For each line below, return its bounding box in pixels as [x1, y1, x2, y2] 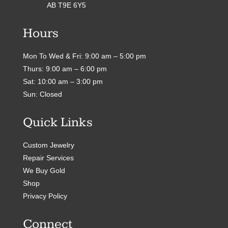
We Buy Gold [22, 166, 65, 175]
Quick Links [22, 115, 93, 131]
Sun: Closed [22, 90, 62, 99]
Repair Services [22, 154, 74, 162]
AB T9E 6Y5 [46, 1, 86, 10]
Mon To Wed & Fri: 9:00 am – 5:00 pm [22, 52, 146, 61]
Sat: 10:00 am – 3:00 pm [22, 77, 103, 86]
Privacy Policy [22, 192, 67, 201]
